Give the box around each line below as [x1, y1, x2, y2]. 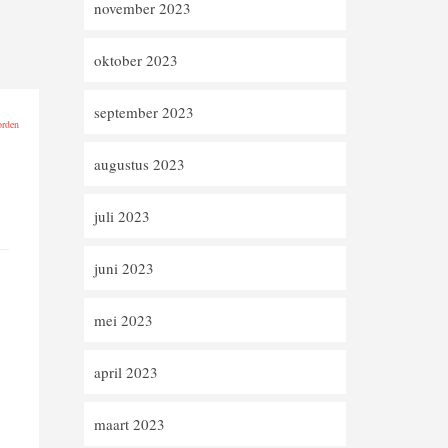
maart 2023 [93, 414, 165, 434]
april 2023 [93, 362, 158, 382]
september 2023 [93, 102, 194, 122]
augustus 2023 [93, 154, 185, 174]
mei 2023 [93, 310, 153, 330]
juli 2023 [93, 206, 150, 226]
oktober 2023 [93, 50, 178, 70]
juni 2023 [93, 258, 154, 278]
